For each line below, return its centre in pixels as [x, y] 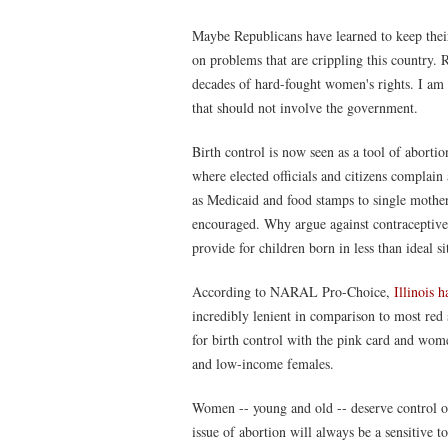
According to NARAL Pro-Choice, [293, 291]
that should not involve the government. [305, 107]
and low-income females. [263, 363]
